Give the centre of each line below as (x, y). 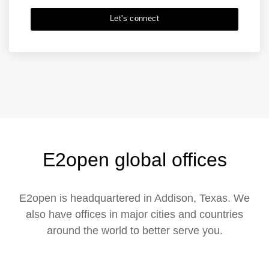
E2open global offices (134, 159)
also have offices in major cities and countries (134, 214)
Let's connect (134, 18)
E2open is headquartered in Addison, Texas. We (134, 198)
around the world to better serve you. (134, 230)
